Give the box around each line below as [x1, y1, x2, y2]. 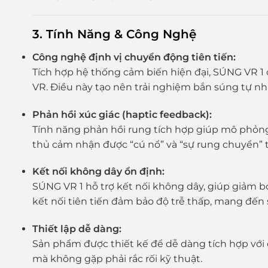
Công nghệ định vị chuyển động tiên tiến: [32, 51, 236, 63]
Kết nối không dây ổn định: [32, 166, 165, 178]
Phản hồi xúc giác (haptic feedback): [32, 108, 212, 120]
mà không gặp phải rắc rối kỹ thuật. [32, 253, 202, 265]
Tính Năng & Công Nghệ [45, 26, 196, 41]
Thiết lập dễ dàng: [32, 223, 121, 235]
